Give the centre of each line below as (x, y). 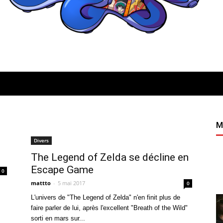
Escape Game (62, 170)
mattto (41, 183)
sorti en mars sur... (58, 218)
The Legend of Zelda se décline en (110, 157)
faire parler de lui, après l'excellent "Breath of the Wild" (109, 208)
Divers (41, 140)
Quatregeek (130, 111)
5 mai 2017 (71, 183)
